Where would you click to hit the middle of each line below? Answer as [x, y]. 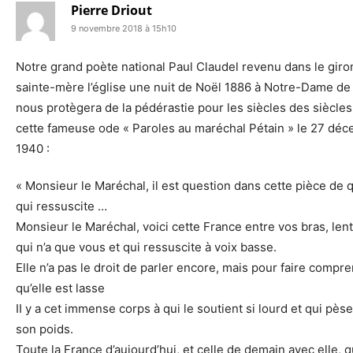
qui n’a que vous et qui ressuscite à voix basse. [146, 247]
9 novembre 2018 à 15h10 [124, 28]
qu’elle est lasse [60, 288]
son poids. [45, 329]
